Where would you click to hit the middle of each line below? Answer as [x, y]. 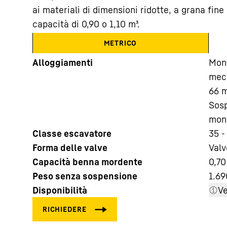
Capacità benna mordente [87, 162]
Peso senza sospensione [85, 176]
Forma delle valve [70, 147]
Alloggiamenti [63, 62]
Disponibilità [60, 190]
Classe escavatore [72, 133]
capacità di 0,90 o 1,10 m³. [86, 24]
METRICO [120, 43]
